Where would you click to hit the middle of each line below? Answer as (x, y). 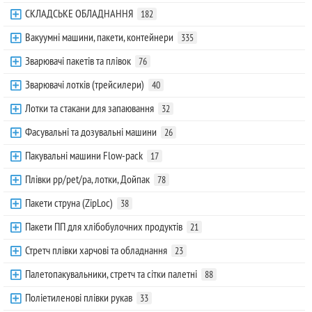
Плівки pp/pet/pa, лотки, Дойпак (87, 179)
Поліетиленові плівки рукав (79, 298)
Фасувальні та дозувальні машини (91, 132)
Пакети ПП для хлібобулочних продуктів (104, 227)
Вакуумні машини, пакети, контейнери (99, 37)
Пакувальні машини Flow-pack (84, 156)
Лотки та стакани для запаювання (89, 108)
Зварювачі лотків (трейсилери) (85, 85)
